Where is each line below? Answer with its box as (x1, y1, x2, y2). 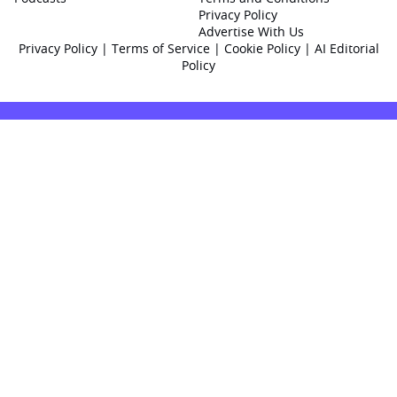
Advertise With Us (198, 23, 304, 40)
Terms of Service (111, 40, 210, 57)
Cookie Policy (223, 40, 304, 57)
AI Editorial (314, 40, 379, 57)
